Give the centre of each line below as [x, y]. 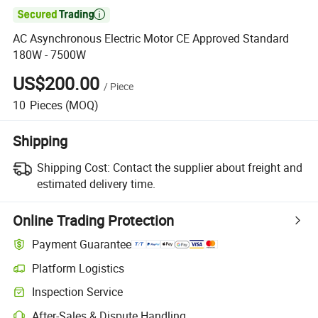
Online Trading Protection [94, 220]
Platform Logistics [78, 268]
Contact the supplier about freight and [207, 167]
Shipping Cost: [73, 167]
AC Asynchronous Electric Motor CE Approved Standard [151, 39]
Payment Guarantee [82, 245]
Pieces [46, 105]
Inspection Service [78, 292]
